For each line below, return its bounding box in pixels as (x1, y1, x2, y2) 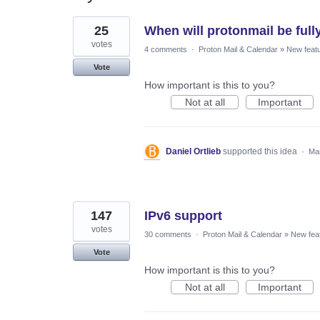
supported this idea (223, 146, 299, 156)
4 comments (144, 44, 187, 54)
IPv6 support (144, 208, 222, 223)
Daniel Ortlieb (166, 146, 221, 156)
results (73, 25, 103, 37)
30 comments (144, 229, 191, 239)
